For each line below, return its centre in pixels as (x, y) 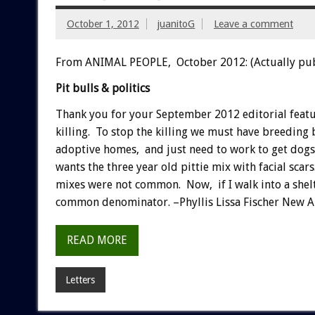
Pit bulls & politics (102, 88)
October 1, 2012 (103, 24)
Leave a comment (253, 24)
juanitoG (176, 24)
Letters (81, 279)
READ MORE (97, 240)
